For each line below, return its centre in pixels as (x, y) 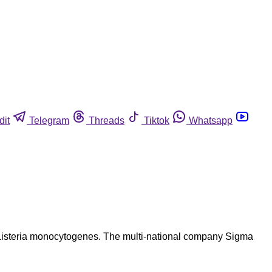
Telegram (49, 120)
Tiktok (157, 120)
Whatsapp (211, 120)
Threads (107, 120)
